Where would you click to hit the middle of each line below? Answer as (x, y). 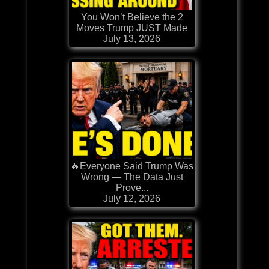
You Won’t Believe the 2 (132, 17)
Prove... (132, 187)
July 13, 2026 (132, 38)
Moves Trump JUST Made (132, 28)
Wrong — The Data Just (132, 177)
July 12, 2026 (132, 198)
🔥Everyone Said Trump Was (132, 166)
